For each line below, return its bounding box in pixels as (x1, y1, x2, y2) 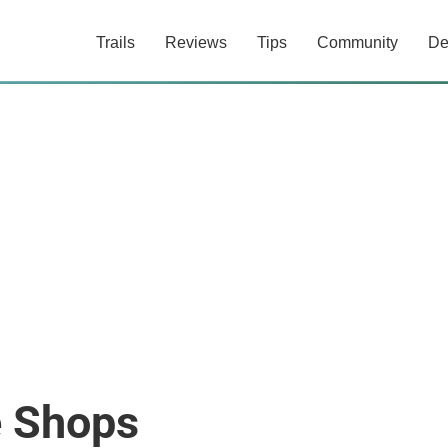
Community (317, 34, 398, 51)
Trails (96, 34, 135, 51)
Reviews (165, 34, 227, 51)
